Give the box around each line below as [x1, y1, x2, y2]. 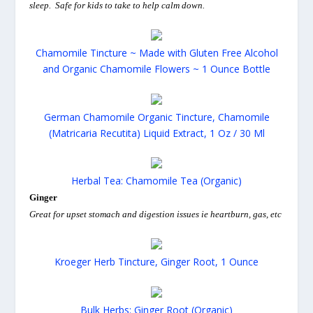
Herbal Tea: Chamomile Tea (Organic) [71, 173, 242, 187]
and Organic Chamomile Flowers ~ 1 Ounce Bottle [43, 62, 270, 76]
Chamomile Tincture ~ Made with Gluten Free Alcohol [35, 46, 278, 60]
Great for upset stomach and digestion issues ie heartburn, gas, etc [29, 208, 282, 219]
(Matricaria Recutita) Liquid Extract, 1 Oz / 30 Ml [48, 126, 265, 140]
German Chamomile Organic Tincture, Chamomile [43, 110, 270, 124]
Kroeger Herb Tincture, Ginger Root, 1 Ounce [54, 255, 259, 269]
